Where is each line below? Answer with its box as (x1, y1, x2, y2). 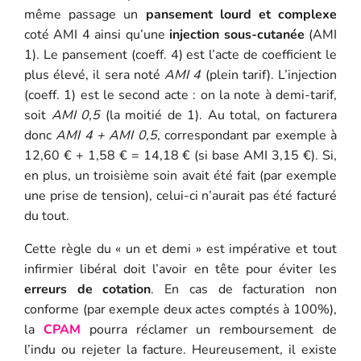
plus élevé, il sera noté (23, 65, 165, 84)
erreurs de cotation (23, 280, 151, 298)
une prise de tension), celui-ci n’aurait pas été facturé (23, 186, 338, 205)
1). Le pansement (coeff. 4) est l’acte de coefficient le (23, 45, 338, 64)
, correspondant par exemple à (156, 126, 338, 144)
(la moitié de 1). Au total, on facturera (100, 106, 338, 124)
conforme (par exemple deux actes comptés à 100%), (23, 300, 338, 318)
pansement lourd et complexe (145, 5, 338, 23)
